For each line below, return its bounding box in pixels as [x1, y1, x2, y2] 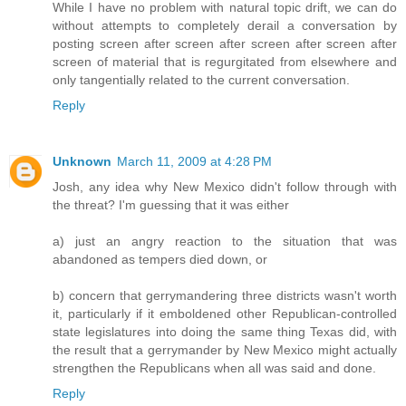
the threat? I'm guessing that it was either [53, 197, 289, 212]
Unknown [53, 153, 111, 169]
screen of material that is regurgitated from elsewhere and [53, 53, 397, 69]
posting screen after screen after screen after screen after [53, 35, 397, 51]
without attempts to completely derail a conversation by [53, 17, 397, 33]
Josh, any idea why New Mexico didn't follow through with [53, 179, 397, 194]
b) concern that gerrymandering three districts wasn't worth [53, 287, 397, 303]
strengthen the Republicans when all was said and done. [53, 360, 376, 375]
